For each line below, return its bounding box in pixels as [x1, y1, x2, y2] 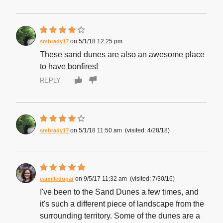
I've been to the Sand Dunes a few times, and [40, 188, 199, 197]
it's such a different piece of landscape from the [40, 200, 204, 209]
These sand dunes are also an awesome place [40, 50, 205, 59]
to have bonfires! [40, 62, 98, 71]
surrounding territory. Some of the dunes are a [40, 212, 200, 221]
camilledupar [40, 176, 74, 182]
